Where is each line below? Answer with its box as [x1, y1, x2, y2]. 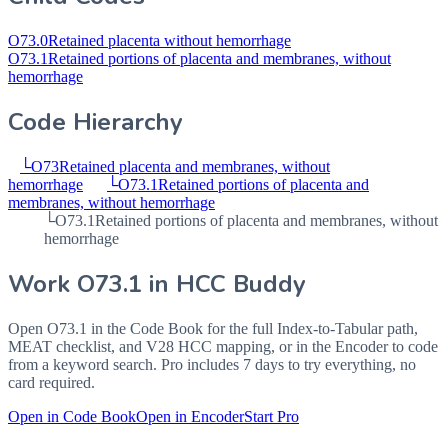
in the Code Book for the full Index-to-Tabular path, [87, 319, 418, 337]
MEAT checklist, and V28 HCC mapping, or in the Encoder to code [8, 337, 438, 355]
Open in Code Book [8, 407, 136, 425]
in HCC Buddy [142, 267, 306, 300]
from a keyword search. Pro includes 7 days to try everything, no [8, 355, 416, 373]
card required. [8, 373, 95, 391]
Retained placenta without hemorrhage [48, 32, 291, 50]
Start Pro [244, 407, 299, 425]
